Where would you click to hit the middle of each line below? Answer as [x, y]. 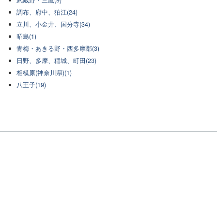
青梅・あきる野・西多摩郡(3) [58, 49]
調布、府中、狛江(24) [47, 12]
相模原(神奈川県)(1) [44, 73]
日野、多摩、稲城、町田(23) [57, 61]
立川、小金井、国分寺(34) [54, 24]
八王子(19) [31, 85]
